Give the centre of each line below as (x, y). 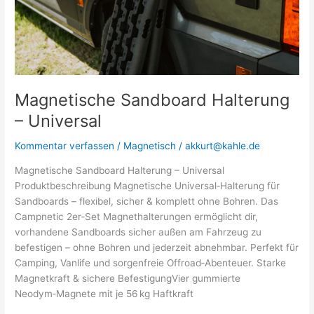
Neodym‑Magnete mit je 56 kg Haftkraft (104, 294)
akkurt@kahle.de (223, 146)
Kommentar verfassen (65, 146)
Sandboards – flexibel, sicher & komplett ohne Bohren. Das (147, 202)
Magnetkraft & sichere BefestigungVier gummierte (128, 279)
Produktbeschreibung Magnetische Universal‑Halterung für (148, 186)
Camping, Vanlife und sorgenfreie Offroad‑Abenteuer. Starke (151, 263)
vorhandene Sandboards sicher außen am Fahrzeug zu (138, 232)
